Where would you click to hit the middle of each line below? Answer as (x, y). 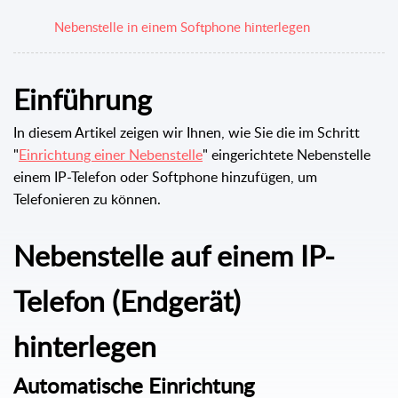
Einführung (83, 98)
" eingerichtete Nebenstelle (287, 154)
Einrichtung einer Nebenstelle (111, 154)
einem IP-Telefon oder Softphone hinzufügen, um (165, 176)
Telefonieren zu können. (87, 199)
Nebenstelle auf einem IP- (174, 255)
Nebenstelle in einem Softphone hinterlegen (182, 26)
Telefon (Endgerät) (127, 300)
